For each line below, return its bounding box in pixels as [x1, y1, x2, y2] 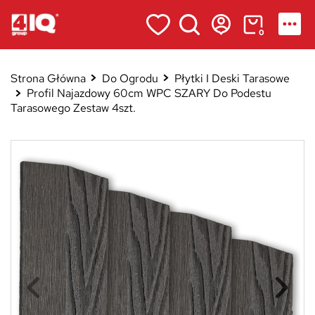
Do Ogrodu [101, 70, 158, 86]
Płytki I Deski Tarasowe [174, 70, 290, 86]
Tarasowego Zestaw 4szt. [11, 101, 136, 116]
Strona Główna [11, 70, 86, 86]
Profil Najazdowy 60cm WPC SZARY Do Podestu [26, 85, 271, 101]
